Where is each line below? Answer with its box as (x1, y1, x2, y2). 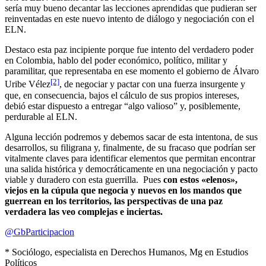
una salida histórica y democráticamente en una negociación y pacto (5, 163, 258, 174)
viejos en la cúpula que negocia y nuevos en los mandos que (5, 185, 242, 195)
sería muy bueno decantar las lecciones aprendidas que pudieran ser (5, 3, 256, 14)
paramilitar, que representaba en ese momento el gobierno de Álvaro (5, 66, 259, 77)
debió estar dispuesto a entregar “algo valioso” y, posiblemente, (5, 100, 240, 111)
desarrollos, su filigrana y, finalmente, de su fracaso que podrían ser (5, 142, 255, 153)
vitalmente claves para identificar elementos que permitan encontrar (5, 153, 255, 163)
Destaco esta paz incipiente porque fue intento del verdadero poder (5, 45, 254, 55)
